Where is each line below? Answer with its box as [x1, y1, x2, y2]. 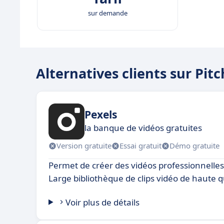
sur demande [87, 8, 127, 17]
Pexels [84, 107, 117, 122]
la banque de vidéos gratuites [84, 122, 202, 134]
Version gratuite [56, 140, 111, 151]
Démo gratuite [169, 140, 219, 151]
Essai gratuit [119, 140, 161, 151]
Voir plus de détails [65, 196, 140, 208]
